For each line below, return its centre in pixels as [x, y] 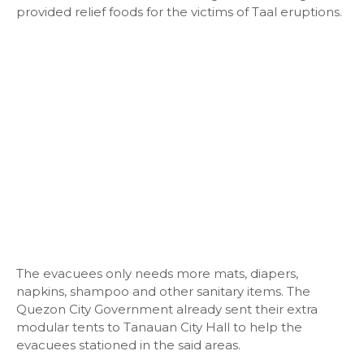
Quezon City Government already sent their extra [167, 309]
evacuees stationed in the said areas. [128, 345]
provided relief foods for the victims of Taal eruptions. [179, 12]
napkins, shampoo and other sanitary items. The [163, 291]
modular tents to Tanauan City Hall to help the [159, 327]
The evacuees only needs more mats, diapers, [157, 273]
